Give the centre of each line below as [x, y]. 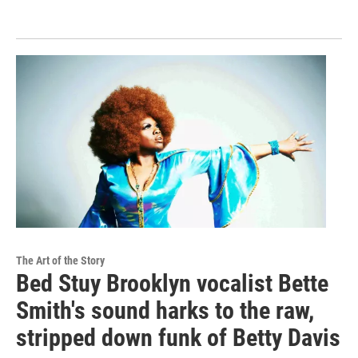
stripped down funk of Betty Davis [178, 337]
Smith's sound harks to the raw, [165, 310]
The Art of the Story [60, 260]
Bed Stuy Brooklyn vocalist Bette [172, 283]
